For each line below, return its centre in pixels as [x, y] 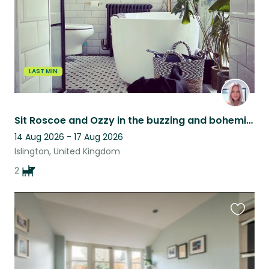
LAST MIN [43, 71]
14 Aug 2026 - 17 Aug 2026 [69, 137]
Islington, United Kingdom [67, 151]
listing [243, 244]
